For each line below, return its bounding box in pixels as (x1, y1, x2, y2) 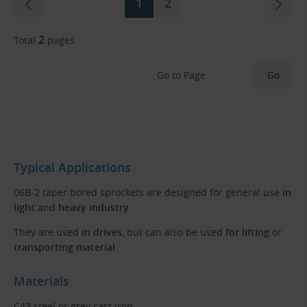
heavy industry (58, 200, 129, 214)
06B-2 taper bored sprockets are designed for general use (14, 185, 282, 199)
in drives (82, 225, 122, 238)
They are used (14, 225, 82, 238)
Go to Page (157, 69, 206, 82)
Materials (14, 273, 69, 290)
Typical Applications (14, 159, 131, 176)
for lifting (225, 225, 269, 238)
